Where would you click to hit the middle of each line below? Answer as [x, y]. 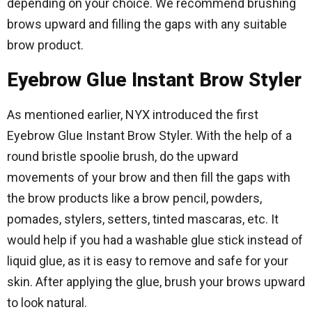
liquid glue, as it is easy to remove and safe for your [148, 261]
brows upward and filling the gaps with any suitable [147, 24]
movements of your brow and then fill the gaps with [149, 177]
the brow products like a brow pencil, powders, [134, 198]
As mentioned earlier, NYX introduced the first [133, 115]
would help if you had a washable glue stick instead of [155, 240]
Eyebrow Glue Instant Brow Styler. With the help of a [149, 135]
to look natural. [47, 303]
